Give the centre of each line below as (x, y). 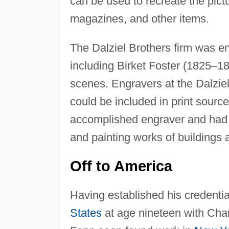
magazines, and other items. (139, 18)
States (86, 213)
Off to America (121, 166)
